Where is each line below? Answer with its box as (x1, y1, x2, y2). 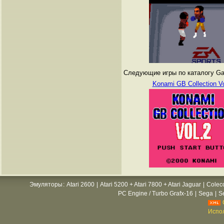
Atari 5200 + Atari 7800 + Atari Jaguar (100, 181, 201, 188)
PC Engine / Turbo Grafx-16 (117, 190, 193, 197)
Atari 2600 (66, 181, 94, 188)
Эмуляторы (29, 181, 62, 188)
